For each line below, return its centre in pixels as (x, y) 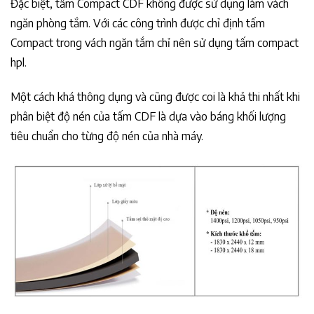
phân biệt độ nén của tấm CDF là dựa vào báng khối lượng (148, 116)
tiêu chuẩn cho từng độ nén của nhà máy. (107, 136)
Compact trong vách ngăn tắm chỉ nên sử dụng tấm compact (155, 43)
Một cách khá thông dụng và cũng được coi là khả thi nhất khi (155, 96)
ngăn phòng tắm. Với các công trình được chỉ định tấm (138, 23)
